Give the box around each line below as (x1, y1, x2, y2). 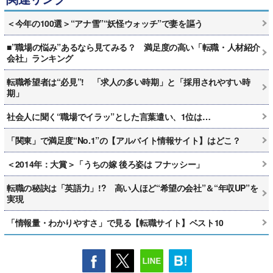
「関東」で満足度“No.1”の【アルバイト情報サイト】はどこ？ (7, 133, 241, 146)
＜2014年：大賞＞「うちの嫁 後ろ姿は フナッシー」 (7, 157, 204, 170)
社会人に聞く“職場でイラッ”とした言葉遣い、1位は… (7, 110, 211, 122)
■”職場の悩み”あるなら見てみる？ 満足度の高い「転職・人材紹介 (7, 40, 260, 53)
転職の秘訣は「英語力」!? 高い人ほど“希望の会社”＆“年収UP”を (7, 181, 258, 194)
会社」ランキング (7, 51, 73, 64)
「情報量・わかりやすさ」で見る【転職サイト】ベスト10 (7, 216, 224, 229)
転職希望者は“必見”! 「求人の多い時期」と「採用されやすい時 (7, 75, 250, 88)
